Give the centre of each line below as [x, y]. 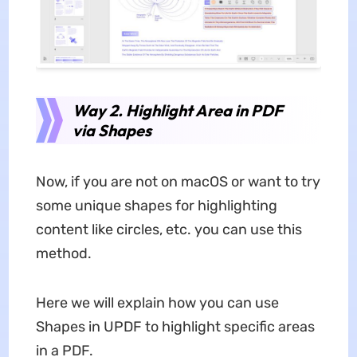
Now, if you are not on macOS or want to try [178, 181]
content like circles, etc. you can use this [169, 229]
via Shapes [112, 130]
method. [63, 253]
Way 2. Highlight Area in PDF [177, 110]
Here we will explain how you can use [157, 302]
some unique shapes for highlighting [156, 205]
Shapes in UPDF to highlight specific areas [175, 326]
